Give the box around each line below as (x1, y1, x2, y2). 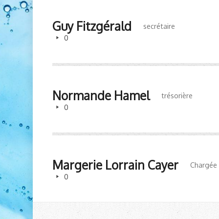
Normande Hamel (52, 88, 150, 103)
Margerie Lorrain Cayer (52, 157, 179, 173)
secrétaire (143, 22, 175, 30)
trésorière (161, 91, 193, 100)
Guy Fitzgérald (52, 19, 132, 34)
